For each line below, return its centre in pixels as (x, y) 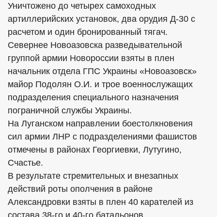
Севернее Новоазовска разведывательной (95, 45)
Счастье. (25, 163)
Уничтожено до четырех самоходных (82, 6)
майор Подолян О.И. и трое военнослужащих (100, 84)
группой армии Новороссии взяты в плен (91, 58)
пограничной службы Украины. (70, 110)
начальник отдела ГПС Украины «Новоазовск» (102, 71)
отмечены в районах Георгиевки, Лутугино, (95, 150)
